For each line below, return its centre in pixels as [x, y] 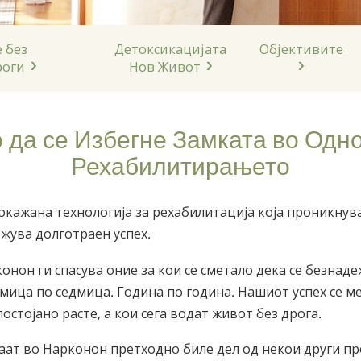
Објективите [301, 49]
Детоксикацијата [170, 49]
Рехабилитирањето [180, 164]
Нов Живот [165, 67]
